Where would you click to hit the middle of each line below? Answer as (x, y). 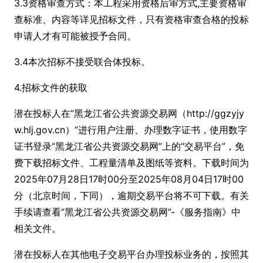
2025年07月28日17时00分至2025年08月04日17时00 (129, 179)
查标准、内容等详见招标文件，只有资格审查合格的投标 (131, 19)
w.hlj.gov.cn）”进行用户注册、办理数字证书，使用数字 (131, 130)
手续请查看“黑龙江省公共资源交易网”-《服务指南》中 (127, 212)
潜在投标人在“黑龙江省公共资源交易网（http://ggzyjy (129, 113)
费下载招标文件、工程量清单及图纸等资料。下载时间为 (131, 163)
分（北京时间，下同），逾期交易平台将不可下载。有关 (131, 195)
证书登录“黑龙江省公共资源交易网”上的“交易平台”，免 (129, 146)
